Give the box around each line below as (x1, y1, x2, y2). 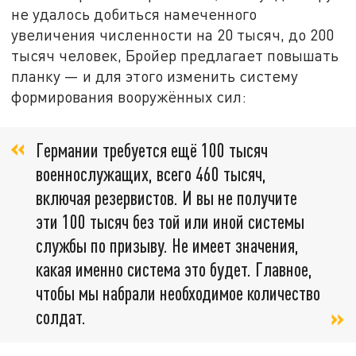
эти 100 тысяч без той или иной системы (36, 209, 304, 233)
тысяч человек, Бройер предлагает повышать (11, 45, 339, 64)
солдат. (36, 304, 86, 328)
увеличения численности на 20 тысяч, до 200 (11, 25, 335, 44)
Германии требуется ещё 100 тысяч (36, 137, 268, 161)
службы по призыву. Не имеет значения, (36, 233, 299, 257)
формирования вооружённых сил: (11, 87, 247, 106)
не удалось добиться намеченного (11, 4, 257, 23)
